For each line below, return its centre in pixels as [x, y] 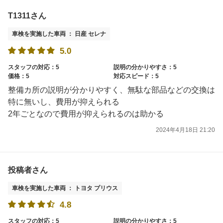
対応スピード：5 [136, 76]
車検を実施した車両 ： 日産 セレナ [59, 34]
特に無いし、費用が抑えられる [64, 102]
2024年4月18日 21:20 [185, 130]
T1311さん [27, 16]
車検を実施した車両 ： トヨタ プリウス [65, 188]
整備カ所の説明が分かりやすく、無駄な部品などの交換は [111, 90]
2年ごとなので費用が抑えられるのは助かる [86, 113]
